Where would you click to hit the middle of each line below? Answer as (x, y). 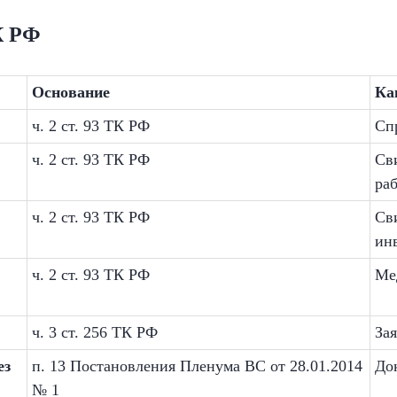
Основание (71, 92)
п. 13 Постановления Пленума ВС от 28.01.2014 (197, 366)
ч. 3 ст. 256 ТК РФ (95, 332)
